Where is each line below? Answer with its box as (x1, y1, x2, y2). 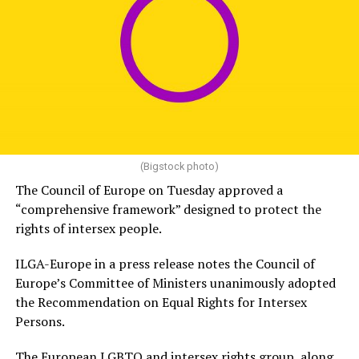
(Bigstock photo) (139, 160, 219, 173)
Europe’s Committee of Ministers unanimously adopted (14, 274, 336, 292)
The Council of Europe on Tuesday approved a (14, 181, 283, 200)
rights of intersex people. (14, 220, 162, 238)
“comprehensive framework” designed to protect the (14, 200, 321, 219)
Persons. (14, 313, 65, 331)
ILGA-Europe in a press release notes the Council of (14, 255, 315, 273)
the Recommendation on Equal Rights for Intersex (14, 293, 307, 312)
